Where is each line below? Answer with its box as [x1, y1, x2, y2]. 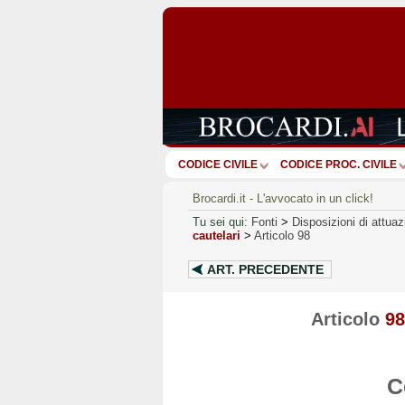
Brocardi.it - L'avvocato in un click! [193, 191, 373, 205]
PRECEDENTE [239, 261, 324, 277]
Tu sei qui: [193, 214, 248, 229]
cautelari [193, 228, 240, 242]
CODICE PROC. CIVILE [280, 157, 397, 171]
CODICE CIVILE [178, 157, 258, 171]
